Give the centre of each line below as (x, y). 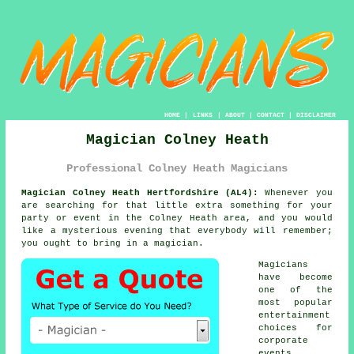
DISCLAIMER (316, 115)
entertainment (295, 316)
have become (296, 278)
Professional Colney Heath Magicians (177, 169)
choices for (296, 328)
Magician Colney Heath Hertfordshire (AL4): (140, 193)
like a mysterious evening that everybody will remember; (177, 231)
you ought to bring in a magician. (113, 244)
